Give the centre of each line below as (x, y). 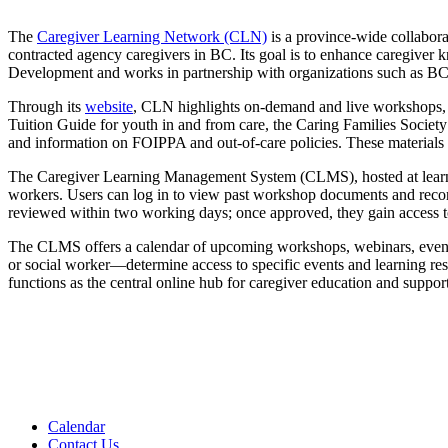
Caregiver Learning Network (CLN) (152, 37)
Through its (46, 107)
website (109, 107)
